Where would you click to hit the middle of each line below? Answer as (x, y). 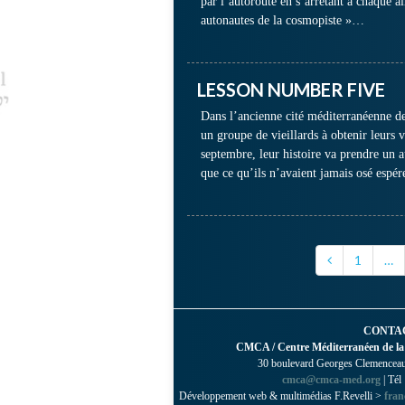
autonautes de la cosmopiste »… (283, 20)
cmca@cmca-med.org (331, 380)
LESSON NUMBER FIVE (291, 89)
